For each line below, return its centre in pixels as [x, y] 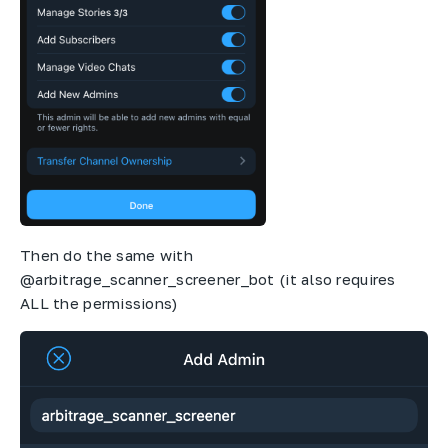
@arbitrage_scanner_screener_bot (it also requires [208, 278]
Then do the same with [106, 254]
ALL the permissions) [99, 302]
